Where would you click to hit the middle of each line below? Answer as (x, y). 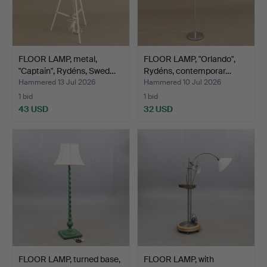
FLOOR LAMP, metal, (58, 59)
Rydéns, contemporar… (187, 71)
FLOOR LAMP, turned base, (69, 259)
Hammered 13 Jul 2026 (57, 82)
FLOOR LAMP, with (179, 259)
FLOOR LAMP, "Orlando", (190, 59)
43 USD (33, 109)
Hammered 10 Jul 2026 (182, 82)
